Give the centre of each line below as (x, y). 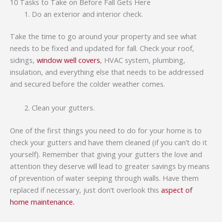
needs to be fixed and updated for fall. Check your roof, (102, 48)
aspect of (177, 190)
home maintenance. (42, 201)
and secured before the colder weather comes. (87, 84)
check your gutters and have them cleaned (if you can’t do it (109, 142)
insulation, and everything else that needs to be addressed (107, 72)
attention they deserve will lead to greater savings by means (110, 166)
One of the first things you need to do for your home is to (106, 130)
